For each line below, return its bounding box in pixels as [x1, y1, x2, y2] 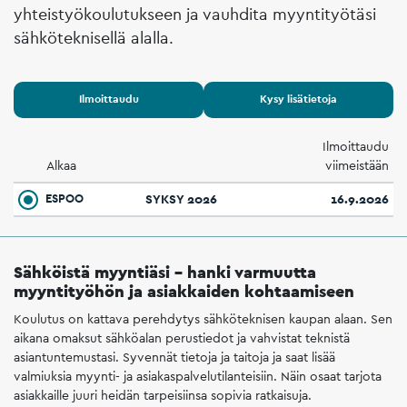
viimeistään [325, 156, 389, 174]
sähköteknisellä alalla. [14, 26, 174, 48]
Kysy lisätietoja [260, 92, 337, 106]
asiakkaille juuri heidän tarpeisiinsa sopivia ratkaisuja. [14, 387, 315, 403]
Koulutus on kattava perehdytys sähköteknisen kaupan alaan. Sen [14, 311, 392, 327]
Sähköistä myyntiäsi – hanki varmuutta [14, 261, 316, 283]
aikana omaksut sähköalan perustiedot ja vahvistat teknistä [14, 330, 350, 346]
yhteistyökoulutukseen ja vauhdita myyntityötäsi [14, 3, 376, 25]
